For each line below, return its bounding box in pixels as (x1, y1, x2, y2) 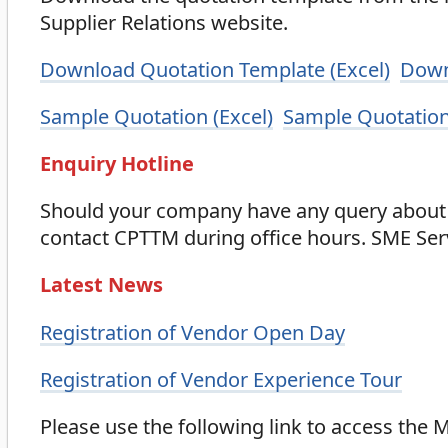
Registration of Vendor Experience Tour (40, 365, 402, 393)
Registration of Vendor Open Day (40, 318, 345, 346)
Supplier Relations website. (40, 9, 288, 37)
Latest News (40, 271, 163, 299)
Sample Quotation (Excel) (40, 103, 273, 131)
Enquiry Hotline (40, 150, 194, 178)
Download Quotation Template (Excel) (40, 56, 390, 84)
